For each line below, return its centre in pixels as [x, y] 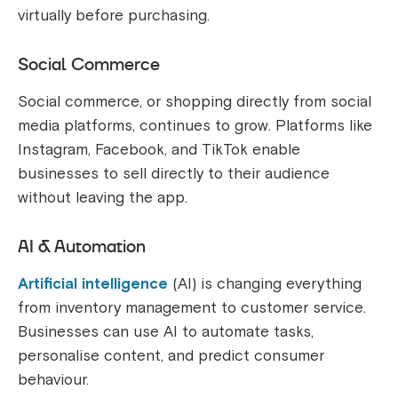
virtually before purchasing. [116, 15]
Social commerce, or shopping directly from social [195, 101]
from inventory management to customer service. [192, 307]
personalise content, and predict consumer [171, 355]
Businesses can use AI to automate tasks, [166, 331]
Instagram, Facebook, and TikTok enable [159, 149]
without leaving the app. [105, 197]
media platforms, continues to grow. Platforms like [195, 125]
